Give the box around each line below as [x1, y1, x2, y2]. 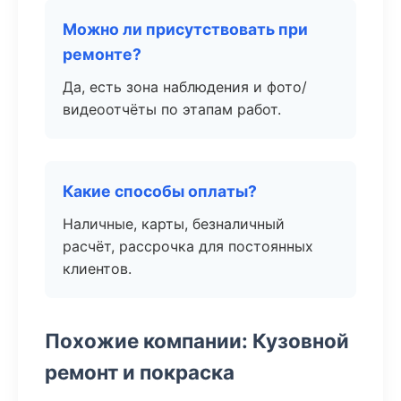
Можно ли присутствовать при [63, 20, 308, 38]
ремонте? [63, 45, 141, 64]
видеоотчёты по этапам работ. [63, 100, 281, 118]
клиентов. [63, 260, 132, 277]
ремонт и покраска [45, 360, 235, 384]
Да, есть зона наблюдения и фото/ [63, 78, 307, 96]
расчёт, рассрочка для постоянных [63, 237, 313, 255]
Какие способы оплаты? [63, 182, 257, 200]
